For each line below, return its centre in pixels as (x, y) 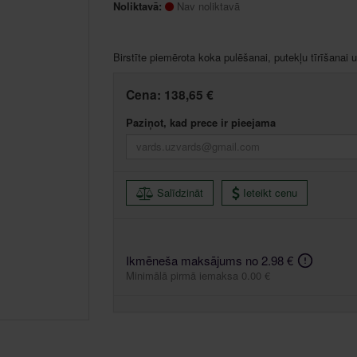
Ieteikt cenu (270, 192)
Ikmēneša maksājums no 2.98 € (209, 261)
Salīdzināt (180, 192)
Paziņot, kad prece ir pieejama (200, 122)
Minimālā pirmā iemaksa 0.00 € (198, 276)
